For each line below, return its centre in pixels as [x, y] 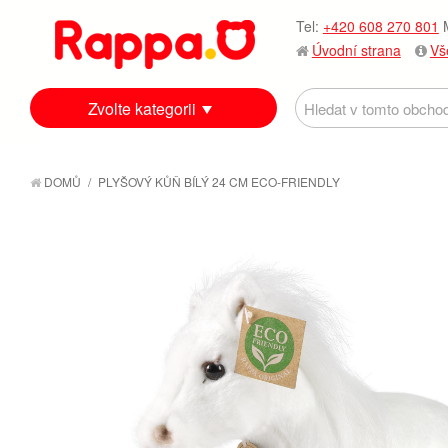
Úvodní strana [356, 50]
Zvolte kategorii [142, 108]
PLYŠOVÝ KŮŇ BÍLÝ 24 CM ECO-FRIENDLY [219, 181]
